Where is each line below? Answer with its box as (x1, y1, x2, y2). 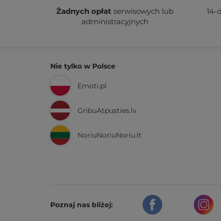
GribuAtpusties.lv (77, 106, 137, 115)
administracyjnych (81, 16, 149, 26)
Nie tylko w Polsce (50, 61, 115, 71)
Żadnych (56, 6, 90, 16)
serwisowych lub (111, 6, 174, 16)
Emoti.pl (77, 81, 107, 90)
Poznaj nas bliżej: (50, 200, 113, 209)
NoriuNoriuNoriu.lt (77, 130, 142, 140)
